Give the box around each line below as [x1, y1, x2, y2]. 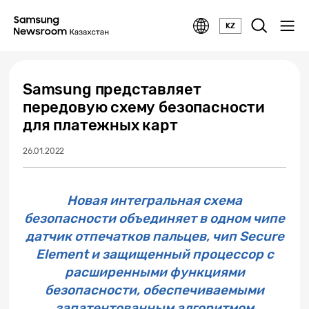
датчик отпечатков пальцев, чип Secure [25, 228, 284, 244]
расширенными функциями [64, 264, 245, 280]
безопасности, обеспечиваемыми [45, 282, 264, 298]
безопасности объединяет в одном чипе [24, 210, 285, 226]
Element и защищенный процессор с [35, 246, 274, 262]
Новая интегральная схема [67, 192, 242, 208]
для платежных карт [23, 116, 178, 134]
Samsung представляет [23, 80, 201, 99]
